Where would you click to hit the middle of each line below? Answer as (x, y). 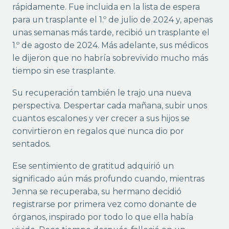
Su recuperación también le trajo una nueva (101, 93)
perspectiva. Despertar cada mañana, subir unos (109, 105)
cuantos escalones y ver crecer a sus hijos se (101, 118)
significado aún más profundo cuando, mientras (108, 178)
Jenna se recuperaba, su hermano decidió (97, 191)
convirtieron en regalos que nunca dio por (98, 131)
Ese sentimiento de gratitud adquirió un (93, 166)
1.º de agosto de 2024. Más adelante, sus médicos (110, 45)
